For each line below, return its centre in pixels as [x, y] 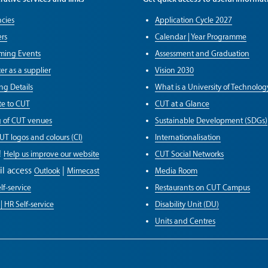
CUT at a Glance [182, 104]
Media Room [176, 171]
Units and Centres [185, 221]
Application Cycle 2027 [194, 20]
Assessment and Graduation [202, 54]
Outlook [47, 171]
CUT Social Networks [189, 154]
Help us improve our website [51, 154]
